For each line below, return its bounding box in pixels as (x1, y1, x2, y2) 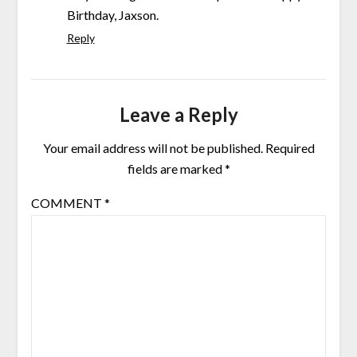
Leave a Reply (119, 102, 238, 126)
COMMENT (30, 194, 104, 210)
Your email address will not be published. (42, 139, 263, 155)
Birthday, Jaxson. (66, 6, 159, 22)
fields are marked (127, 160, 225, 176)
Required (265, 139, 315, 155)
